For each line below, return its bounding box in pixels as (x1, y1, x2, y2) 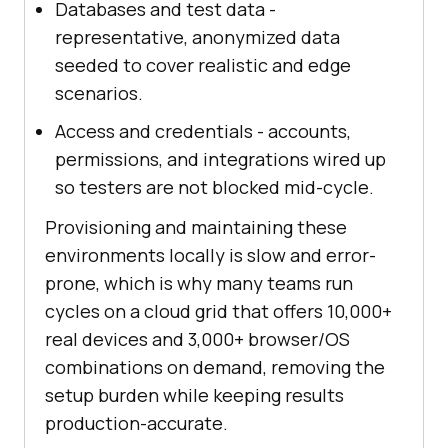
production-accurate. (45, 411, 228, 436)
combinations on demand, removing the (45, 355, 385, 380)
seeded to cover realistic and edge (55, 53, 351, 78)
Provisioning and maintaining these (45, 215, 347, 240)
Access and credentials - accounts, (55, 119, 351, 144)
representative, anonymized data (55, 25, 340, 50)
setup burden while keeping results (45, 383, 344, 408)
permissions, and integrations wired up (55, 147, 386, 172)
